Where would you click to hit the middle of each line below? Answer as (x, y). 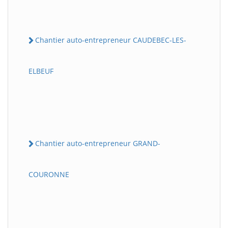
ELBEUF (41, 71)
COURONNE (49, 175)
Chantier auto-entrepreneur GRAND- (98, 143)
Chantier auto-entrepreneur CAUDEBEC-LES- (111, 40)
